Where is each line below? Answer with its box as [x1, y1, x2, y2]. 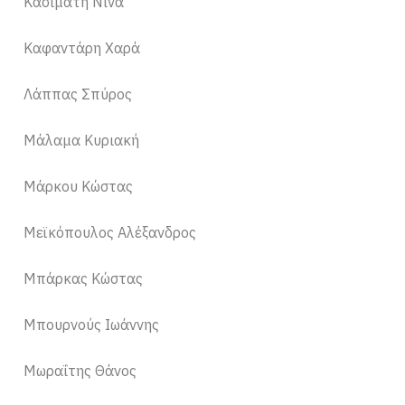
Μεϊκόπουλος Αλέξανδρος [24, 222, 197, 241]
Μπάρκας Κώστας [24, 268, 144, 287]
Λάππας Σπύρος [24, 84, 133, 103]
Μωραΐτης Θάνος [24, 361, 137, 380]
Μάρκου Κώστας [24, 176, 134, 195]
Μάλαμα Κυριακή [24, 130, 140, 149]
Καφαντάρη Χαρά [24, 38, 141, 57]
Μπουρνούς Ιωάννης [24, 315, 160, 334]
